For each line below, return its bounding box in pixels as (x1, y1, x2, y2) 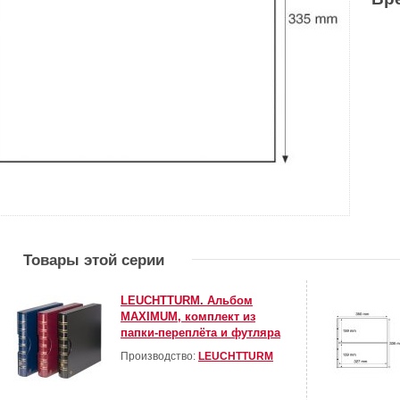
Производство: (121, 350, 198, 363)
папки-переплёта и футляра (121, 326, 280, 340)
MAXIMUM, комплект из (121, 310, 255, 324)
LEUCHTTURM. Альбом (121, 294, 253, 308)
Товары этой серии (23, 252, 164, 270)
